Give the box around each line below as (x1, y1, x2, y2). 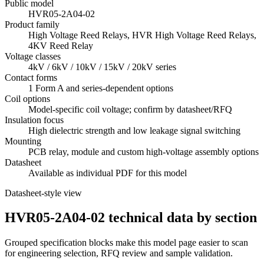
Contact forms (5, 72, 57, 82)
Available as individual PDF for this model (28, 167, 187, 178)
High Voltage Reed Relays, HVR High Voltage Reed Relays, (28, 29, 256, 40)
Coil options (5, 93, 50, 104)
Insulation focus (5, 114, 64, 125)
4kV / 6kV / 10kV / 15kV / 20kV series (28, 61, 176, 72)
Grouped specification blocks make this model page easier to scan (5, 237, 248, 248)
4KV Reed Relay (28, 40, 93, 51)
